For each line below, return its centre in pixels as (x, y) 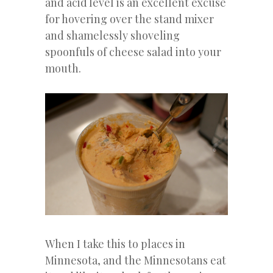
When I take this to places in (115, 243)
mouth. (63, 69)
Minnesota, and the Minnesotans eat (136, 260)
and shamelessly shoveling (112, 36)
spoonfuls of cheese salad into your (133, 52)
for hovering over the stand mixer (129, 19)
